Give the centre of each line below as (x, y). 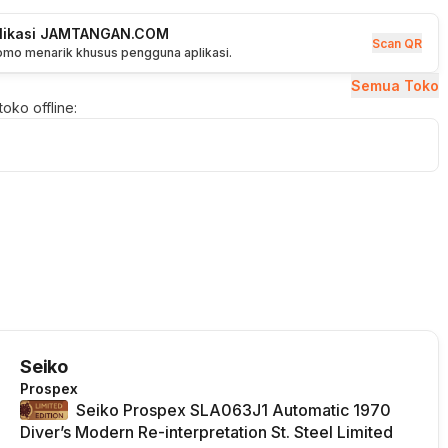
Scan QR (397, 43)
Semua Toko (395, 85)
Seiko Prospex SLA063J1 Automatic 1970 (233, 410)
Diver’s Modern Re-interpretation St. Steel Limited (206, 432)
